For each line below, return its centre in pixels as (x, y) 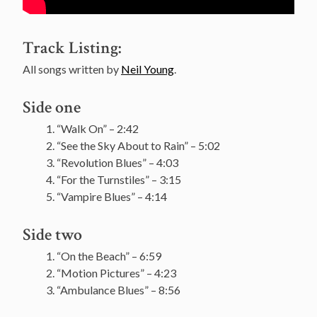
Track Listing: (72, 47)
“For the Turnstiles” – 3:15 (119, 179)
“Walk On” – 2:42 (98, 128)
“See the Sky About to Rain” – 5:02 (138, 145)
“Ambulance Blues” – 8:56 (119, 289)
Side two (52, 234)
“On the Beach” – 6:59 (109, 255)
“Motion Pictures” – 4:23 (116, 272)
